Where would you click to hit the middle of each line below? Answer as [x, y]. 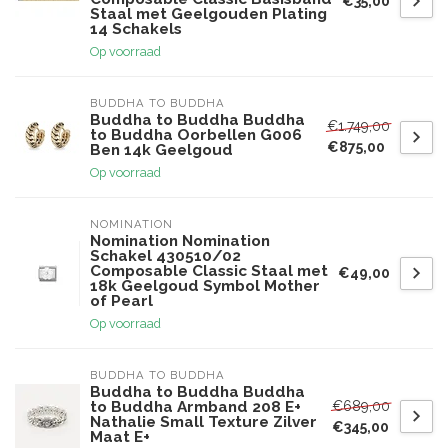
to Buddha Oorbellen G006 [196, 135]
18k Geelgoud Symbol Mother [205, 286]
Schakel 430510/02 [165, 256]
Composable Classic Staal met [209, 271]
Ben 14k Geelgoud [161, 150]
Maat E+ [120, 437]
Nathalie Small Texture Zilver [203, 422]
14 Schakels [136, 29]
